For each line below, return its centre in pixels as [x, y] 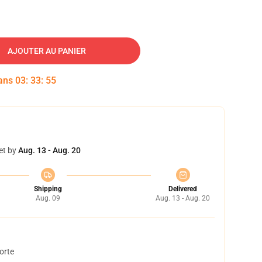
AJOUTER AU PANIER [47, 51]
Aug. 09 [48, 198]
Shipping [48, 189]
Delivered [183, 189]
